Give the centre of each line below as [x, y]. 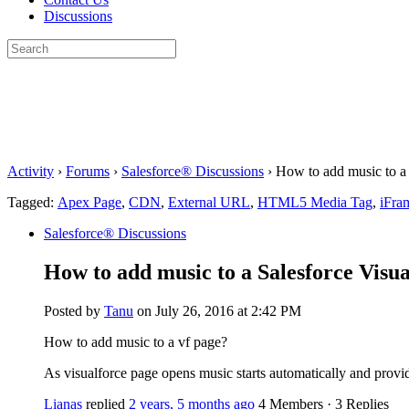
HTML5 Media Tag [315, 202]
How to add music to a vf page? [136, 341]
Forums [88, 171]
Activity [31, 171]
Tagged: [32, 202]
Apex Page [89, 202]
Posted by [74, 310]
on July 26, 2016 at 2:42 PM [219, 310]
